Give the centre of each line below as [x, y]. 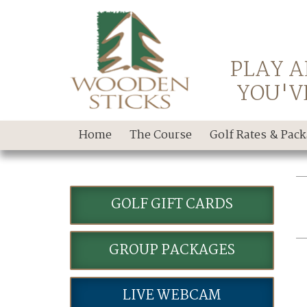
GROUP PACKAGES [172, 250]
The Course [160, 135]
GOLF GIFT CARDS [172, 205]
